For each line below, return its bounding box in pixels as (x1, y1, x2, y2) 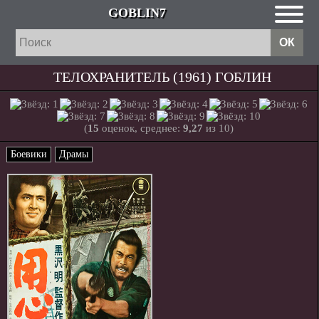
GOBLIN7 (108, 6, 166, 20)
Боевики (11, 149, 47, 159)
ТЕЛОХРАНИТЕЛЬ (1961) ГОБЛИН (53, 69, 271, 85)
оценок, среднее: (99, 122, 183, 134)
